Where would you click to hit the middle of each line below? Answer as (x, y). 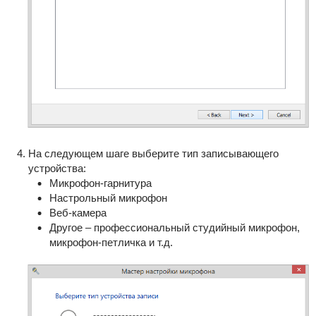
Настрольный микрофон (108, 197)
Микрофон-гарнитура (100, 183)
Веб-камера (78, 212)
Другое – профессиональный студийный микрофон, (174, 227)
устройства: (57, 168)
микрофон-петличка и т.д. (111, 242)
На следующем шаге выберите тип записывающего (153, 153)
